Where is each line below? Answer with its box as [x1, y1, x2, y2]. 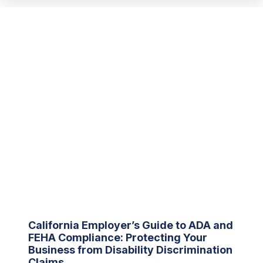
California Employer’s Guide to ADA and [28, 219, 233, 232]
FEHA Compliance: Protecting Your [28, 231, 207, 244]
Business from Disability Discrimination [28, 244, 232, 257]
